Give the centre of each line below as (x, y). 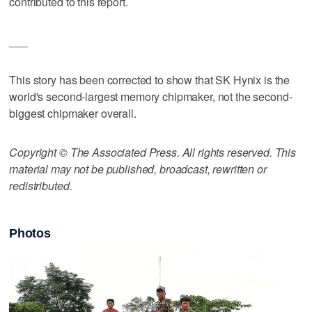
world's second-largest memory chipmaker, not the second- (151, 96)
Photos (30, 233)
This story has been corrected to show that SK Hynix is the (150, 79)
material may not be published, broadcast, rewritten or (138, 169)
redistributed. (41, 185)
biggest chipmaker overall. (73, 113)
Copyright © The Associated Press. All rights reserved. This (153, 152)
